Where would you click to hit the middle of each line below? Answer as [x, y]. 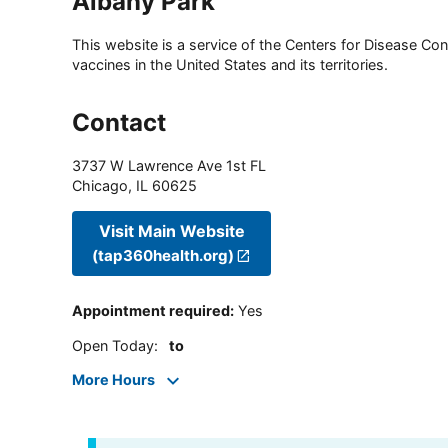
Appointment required [151, 311]
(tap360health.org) [163, 255]
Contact [119, 123]
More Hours [113, 380]
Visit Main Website [171, 230]
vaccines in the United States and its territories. [230, 65]
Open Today [113, 345]
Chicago [100, 186]
